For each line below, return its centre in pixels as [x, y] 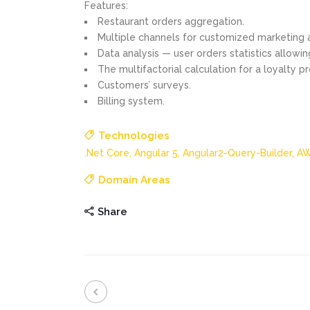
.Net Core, [109, 153]
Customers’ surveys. [144, 85]
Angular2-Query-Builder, [240, 153]
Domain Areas [134, 180]
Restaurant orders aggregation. [171, 22]
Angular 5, [158, 153]
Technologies [134, 136]
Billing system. [131, 101]
